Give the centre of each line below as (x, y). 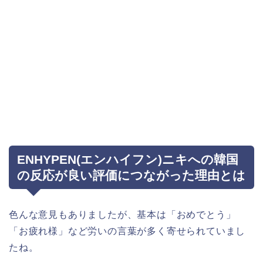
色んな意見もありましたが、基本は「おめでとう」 (122, 215)
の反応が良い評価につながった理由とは (131, 176)
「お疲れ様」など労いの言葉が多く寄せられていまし (127, 231)
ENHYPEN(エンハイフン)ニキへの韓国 (128, 160)
